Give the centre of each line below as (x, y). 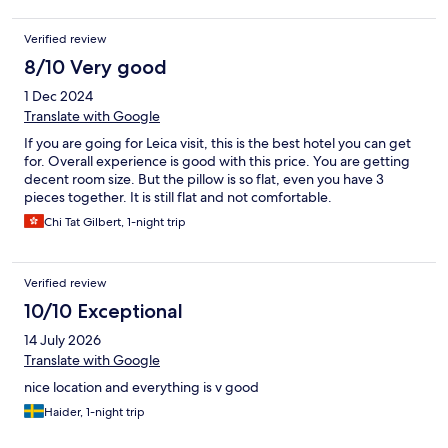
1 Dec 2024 (58, 95)
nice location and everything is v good (141, 386)
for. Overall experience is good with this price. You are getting (217, 160)
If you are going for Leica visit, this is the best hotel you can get (217, 142)
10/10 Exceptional (103, 310)
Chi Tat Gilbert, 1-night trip (115, 221)
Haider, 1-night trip (94, 411)
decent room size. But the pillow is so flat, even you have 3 (204, 178)
